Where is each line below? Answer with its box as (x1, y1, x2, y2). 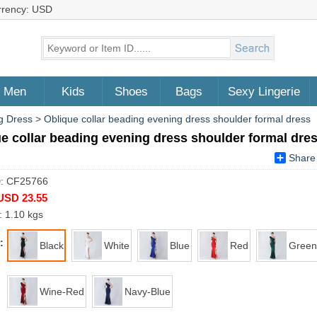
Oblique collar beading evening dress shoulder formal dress (44, 113, 311, 125)
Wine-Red (40, 286, 84, 297)
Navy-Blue (125, 286, 171, 297)
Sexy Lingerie (227, 85, 300, 98)
